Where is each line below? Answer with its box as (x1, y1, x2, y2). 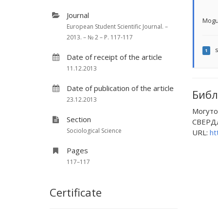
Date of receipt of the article (67, 52, 162, 62)
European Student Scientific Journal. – (67, 22, 168, 31)
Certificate (50, 185, 102, 200)
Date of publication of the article (67, 83, 174, 93)
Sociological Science (67, 127, 122, 135)
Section (67, 114, 91, 124)
